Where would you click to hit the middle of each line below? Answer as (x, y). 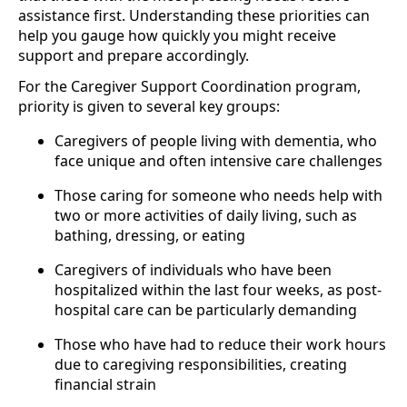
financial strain (105, 384)
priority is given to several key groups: (149, 106)
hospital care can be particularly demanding (206, 309)
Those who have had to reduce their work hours (220, 344)
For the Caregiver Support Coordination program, (189, 86)
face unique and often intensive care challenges (218, 160)
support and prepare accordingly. (134, 55)
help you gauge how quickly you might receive (177, 35)
